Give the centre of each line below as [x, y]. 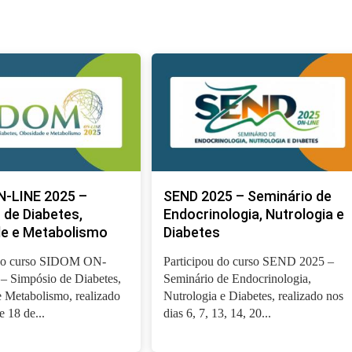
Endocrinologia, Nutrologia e [254, 214]
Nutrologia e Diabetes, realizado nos [254, 296]
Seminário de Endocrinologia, [238, 279]
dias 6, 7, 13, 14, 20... [218, 313]
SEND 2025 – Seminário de [248, 196]
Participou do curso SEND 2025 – [249, 261]
